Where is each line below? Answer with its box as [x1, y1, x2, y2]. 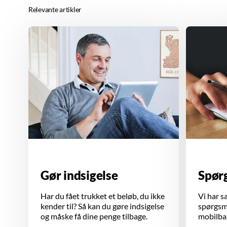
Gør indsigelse [41, 168, 118, 183]
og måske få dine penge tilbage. [41, 211, 147, 221]
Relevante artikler [28, 5, 82, 14]
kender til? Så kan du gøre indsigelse [41, 201, 164, 211]
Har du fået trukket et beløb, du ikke [41, 191, 165, 201]
